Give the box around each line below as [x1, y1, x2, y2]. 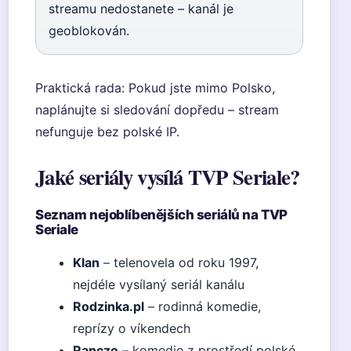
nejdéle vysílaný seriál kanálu [73, 277, 244, 292]
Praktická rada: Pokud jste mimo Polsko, [35, 80, 275, 96]
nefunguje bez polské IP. [35, 124, 179, 139]
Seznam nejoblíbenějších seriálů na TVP [35, 207, 288, 223]
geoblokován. [49, 23, 129, 38]
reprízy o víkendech [73, 320, 190, 336]
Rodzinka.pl [73, 299, 144, 314]
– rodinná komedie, [144, 299, 261, 314]
